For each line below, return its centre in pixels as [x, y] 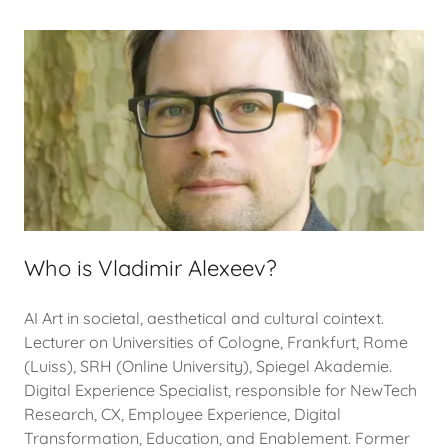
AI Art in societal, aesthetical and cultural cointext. [204, 317]
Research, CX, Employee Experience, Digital [182, 413]
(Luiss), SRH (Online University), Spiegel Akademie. [208, 365]
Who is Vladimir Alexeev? [150, 267]
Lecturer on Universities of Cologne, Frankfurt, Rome [216, 341]
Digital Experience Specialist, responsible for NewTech [220, 389]
